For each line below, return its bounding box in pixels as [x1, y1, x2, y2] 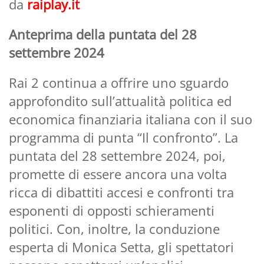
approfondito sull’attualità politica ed [9, 91, 232, 110]
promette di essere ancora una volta [9, 164, 227, 183]
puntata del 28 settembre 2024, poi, [9, 146, 226, 164]
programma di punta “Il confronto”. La [9, 128, 238, 146]
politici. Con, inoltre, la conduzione [9, 219, 220, 237]
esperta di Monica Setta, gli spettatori [9, 237, 234, 256]
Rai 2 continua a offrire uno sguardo [9, 73, 229, 91]
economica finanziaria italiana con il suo [9, 110, 252, 128]
